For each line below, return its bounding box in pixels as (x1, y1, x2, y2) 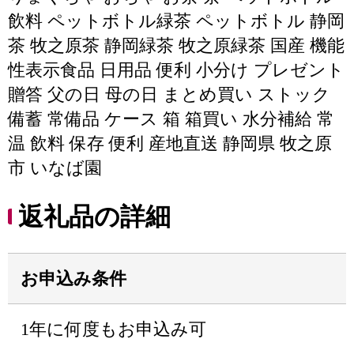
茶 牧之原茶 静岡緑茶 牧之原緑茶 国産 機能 (8, 36, 345, 55)
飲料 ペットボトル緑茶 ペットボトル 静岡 (8, 11, 345, 31)
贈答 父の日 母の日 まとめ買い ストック (8, 85, 330, 104)
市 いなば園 (8, 158, 102, 178)
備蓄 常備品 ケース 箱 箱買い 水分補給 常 (8, 109, 334, 129)
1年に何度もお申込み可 (21, 319, 206, 339)
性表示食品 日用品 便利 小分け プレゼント (8, 60, 345, 80)
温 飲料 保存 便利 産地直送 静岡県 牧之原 (8, 134, 332, 153)
